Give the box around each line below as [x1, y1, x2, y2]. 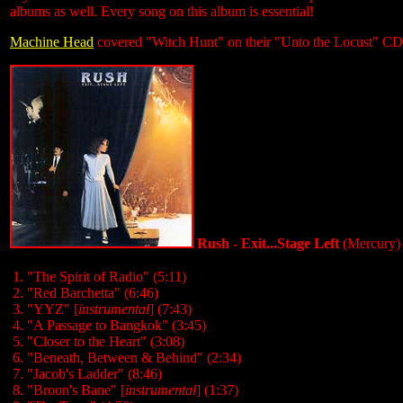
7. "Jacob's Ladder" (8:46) [13, 366, 162, 381]
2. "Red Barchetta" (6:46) [13, 285, 158, 300]
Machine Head [10, 34, 94, 49]
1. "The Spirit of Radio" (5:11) [13, 269, 186, 284]
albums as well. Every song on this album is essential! [10, 4, 314, 19]
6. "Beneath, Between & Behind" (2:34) [13, 350, 241, 365]
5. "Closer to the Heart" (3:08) [13, 334, 184, 349]
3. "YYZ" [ [13, 301, 78, 317]
